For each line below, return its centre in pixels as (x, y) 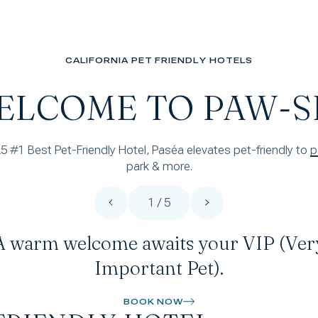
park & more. (159, 167)
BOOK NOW (153, 302)
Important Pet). (159, 268)
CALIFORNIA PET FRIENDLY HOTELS (159, 61)
